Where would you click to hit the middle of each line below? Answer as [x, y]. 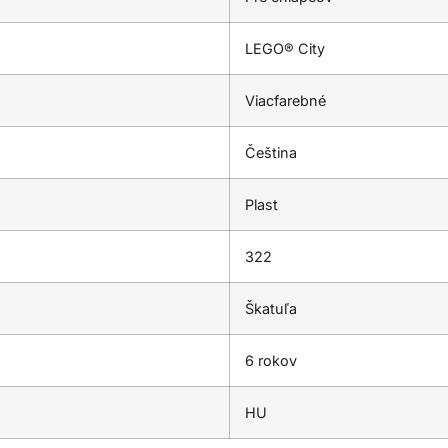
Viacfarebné [285, 100]
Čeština [271, 152]
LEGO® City [285, 48]
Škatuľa [271, 308]
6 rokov [271, 360]
